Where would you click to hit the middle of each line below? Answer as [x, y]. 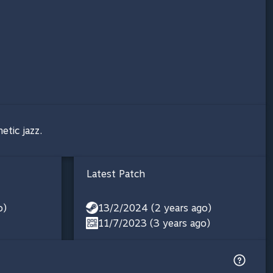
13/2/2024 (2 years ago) [155, 208]
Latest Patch [116, 174]
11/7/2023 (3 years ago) [154, 223]
